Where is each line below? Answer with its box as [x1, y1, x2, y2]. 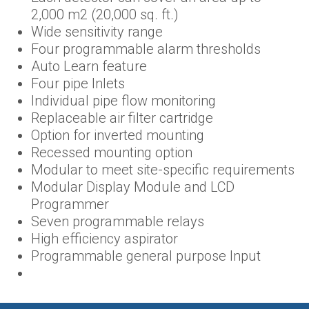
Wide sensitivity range [31, 23, 163, 40]
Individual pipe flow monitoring [31, 92, 216, 109]
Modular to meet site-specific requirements [31, 161, 295, 178]
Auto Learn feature [31, 57, 147, 74]
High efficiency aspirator [31, 230, 178, 247]
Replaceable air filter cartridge [31, 109, 213, 126]
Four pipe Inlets [31, 74, 125, 92]
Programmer [31, 195, 109, 212]
